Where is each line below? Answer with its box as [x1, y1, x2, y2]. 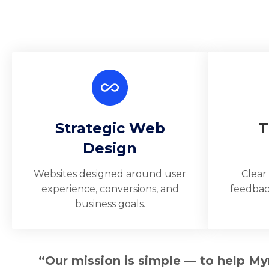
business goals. [74, 198, 145, 210]
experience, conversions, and [41, 183, 179, 195]
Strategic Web [55, 119, 165, 137]
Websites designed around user [34, 168, 186, 180]
